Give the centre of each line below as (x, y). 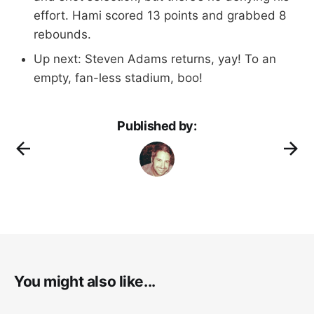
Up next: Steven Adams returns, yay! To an (155, 59)
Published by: (157, 125)
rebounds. (62, 34)
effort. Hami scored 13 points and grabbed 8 (160, 15)
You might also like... (85, 281)
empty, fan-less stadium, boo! (118, 77)
